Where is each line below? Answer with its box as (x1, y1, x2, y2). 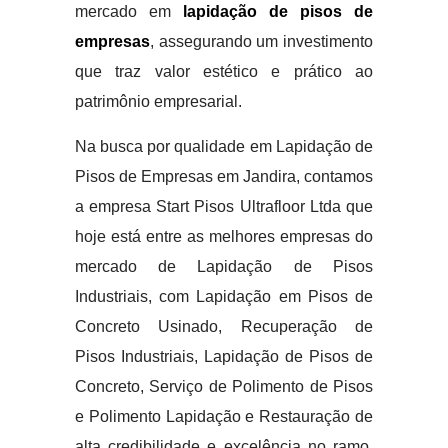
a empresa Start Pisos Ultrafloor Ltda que (74, 198, 374, 215)
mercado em (74, 3, 183, 20)
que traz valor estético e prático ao (74, 63, 374, 80)
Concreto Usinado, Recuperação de (74, 318, 374, 335)
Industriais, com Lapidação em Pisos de (74, 288, 374, 305)
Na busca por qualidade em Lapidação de (74, 138, 374, 155)
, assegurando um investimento (149, 33, 374, 50)
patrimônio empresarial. (74, 93, 242, 110)
